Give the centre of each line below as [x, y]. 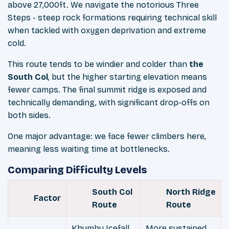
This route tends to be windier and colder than [98, 64]
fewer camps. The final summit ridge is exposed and [107, 90]
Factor [47, 198]
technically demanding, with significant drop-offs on [109, 103]
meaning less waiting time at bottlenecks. [89, 149]
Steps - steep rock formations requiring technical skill [112, 18]
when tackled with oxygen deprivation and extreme [107, 31]
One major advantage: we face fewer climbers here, [107, 136]
